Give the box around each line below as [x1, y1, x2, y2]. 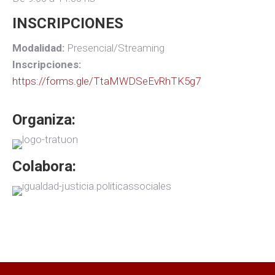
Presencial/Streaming [64, 42, 165, 54]
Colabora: [12, 158, 76, 175]
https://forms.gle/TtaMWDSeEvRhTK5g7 [12, 75, 201, 87]
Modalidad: [12, 42, 64, 54]
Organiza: [12, 111, 76, 128]
